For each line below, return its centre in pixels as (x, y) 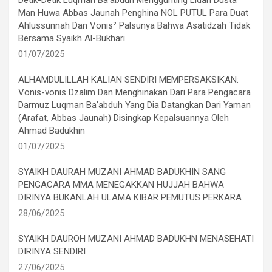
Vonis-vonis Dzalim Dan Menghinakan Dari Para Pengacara (134, 93)
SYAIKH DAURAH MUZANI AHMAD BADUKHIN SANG (122, 172)
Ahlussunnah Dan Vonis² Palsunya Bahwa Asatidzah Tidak (134, 26)
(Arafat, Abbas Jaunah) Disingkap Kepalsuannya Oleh (124, 118)
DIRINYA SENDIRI (52, 252)
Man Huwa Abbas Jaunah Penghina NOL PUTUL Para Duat (133, 13)
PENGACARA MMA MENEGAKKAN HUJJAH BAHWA (121, 185)
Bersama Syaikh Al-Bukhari (72, 39)
